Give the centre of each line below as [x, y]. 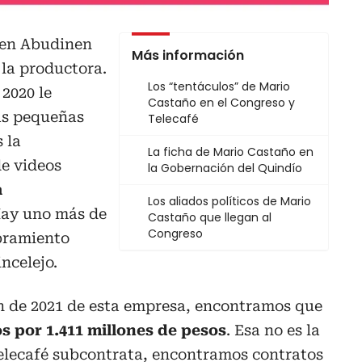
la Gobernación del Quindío [225, 168]
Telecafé [173, 119]
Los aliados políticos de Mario [229, 202]
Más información [188, 56]
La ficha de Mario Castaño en [231, 152]
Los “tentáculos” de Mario [219, 87]
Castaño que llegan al [210, 218]
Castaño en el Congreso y [221, 103]
